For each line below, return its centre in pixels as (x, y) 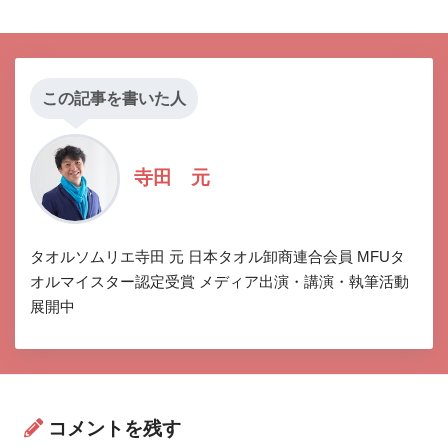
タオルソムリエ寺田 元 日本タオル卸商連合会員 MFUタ (217, 257)
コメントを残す (114, 429)
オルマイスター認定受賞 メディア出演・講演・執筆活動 (219, 282)
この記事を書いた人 (114, 99)
